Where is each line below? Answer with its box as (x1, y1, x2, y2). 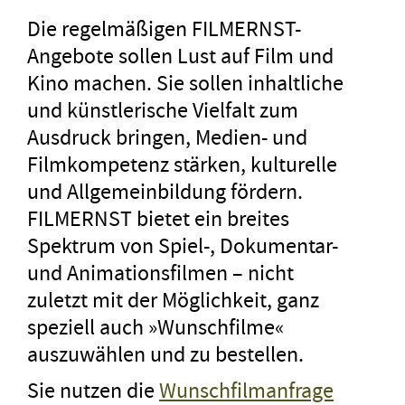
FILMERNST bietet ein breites (27, 204, 289, 232)
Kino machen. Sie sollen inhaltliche (27, 69, 344, 97)
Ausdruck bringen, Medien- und (27, 123, 307, 151)
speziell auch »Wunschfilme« (27, 313, 284, 341)
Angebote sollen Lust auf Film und (27, 42, 334, 70)
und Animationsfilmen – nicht (27, 259, 294, 287)
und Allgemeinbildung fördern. (27, 177, 303, 205)
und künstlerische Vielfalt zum (27, 96, 298, 124)
